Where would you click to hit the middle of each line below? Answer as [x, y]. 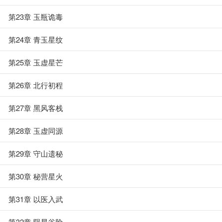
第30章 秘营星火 [36, 176]
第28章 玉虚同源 [36, 131]
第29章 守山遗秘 [36, 153]
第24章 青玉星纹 [36, 39]
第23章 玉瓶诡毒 [36, 17]
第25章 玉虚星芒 [36, 62]
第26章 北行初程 [36, 85]
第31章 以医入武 [36, 199]
